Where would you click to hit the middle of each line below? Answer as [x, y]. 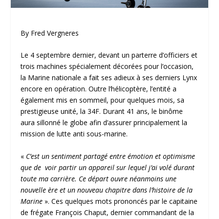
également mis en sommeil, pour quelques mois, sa [103, 100]
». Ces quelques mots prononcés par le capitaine [120, 201]
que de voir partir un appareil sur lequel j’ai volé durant [108, 167]
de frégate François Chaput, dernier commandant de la [108, 212]
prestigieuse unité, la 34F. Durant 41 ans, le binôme [102, 111]
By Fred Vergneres [50, 33]
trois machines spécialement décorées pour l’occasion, [107, 66]
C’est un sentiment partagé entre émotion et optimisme [111, 156]
